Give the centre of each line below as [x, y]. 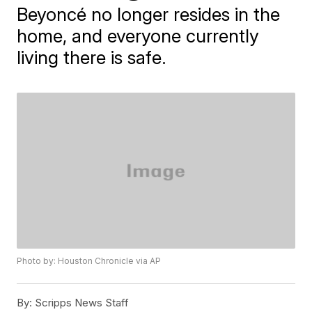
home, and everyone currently [138, 36]
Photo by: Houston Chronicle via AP [89, 261]
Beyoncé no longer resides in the [149, 14]
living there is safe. [92, 57]
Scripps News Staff [81, 303]
